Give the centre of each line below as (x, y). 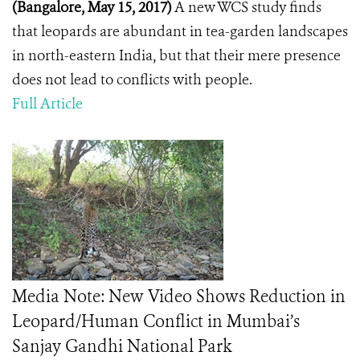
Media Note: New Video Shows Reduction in (179, 297)
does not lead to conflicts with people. (134, 80)
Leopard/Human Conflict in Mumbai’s (156, 321)
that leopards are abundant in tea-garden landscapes (180, 31)
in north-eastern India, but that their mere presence (176, 55)
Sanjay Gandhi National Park (122, 346)
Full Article (47, 104)
